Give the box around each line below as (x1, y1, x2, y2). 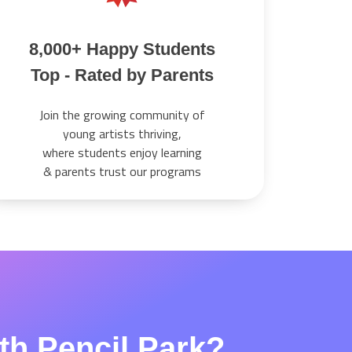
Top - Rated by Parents (31, 65, 214, 86)
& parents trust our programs (43, 162, 202, 181)
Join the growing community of (39, 105, 206, 125)
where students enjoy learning (42, 143, 203, 163)
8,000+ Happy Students (29, 39, 216, 60)
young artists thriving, (63, 124, 182, 144)
